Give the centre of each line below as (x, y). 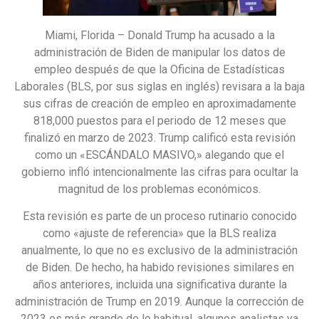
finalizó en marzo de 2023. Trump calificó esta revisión (159, 137)
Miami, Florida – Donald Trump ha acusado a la (159, 35)
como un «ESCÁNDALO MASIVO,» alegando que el (159, 155)
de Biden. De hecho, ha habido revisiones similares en (159, 267)
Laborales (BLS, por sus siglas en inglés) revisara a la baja (159, 86)
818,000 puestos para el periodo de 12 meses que (159, 120)
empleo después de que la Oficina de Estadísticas (159, 69)
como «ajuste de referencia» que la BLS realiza (159, 233)
